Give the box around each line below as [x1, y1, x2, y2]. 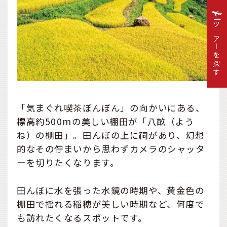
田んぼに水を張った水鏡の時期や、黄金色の [17, 183, 205, 197]
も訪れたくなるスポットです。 [17, 211, 147, 224]
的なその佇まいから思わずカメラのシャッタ [17, 142, 205, 156]
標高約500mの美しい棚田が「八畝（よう [17, 115, 195, 128]
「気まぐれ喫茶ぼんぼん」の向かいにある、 [17, 101, 205, 115]
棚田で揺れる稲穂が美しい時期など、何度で [17, 197, 205, 210]
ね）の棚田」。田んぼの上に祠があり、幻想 [17, 129, 205, 142]
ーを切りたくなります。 [17, 156, 120, 169]
